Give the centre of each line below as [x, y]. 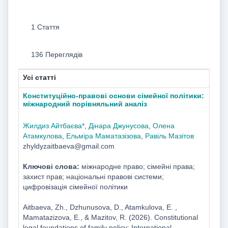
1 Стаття [45, 27]
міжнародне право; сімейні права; [137, 166]
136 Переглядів [57, 55]
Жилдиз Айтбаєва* [53, 125]
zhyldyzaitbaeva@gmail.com [68, 146]
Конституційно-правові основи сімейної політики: [113, 95]
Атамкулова [42, 136]
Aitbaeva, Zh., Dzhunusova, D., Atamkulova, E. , [100, 207]
